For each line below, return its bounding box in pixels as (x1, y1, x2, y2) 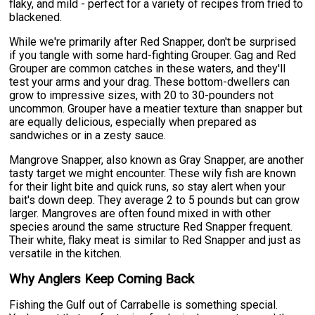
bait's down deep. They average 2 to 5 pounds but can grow (9, 193, 300, 207)
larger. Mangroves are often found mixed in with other (9, 206, 271, 220)
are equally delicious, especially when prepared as (9, 115, 257, 129)
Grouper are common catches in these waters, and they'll (9, 61, 286, 75)
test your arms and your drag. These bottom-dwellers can (9, 75, 290, 89)
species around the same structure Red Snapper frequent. (9, 219, 293, 233)
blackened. (9, 10, 63, 24)
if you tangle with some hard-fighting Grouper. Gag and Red (9, 48, 297, 62)
